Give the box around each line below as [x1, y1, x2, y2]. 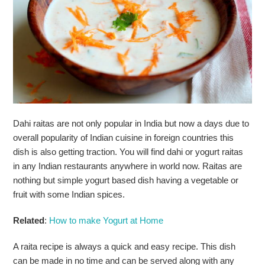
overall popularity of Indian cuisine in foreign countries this [13, 132, 234, 143]
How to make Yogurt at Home [49, 215, 164, 225]
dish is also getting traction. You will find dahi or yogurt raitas [13, 146, 244, 157]
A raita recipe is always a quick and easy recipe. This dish [13, 241, 236, 251]
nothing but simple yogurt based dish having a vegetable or [13, 174, 239, 185]
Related [13, 215, 45, 225]
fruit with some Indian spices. [13, 189, 125, 199]
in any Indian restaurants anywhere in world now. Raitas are [13, 160, 243, 171]
